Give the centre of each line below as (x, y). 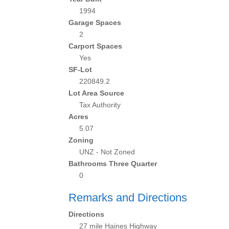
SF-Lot (81, 70)
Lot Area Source (97, 93)
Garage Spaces (95, 22)
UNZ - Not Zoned (107, 152)
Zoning (81, 140)
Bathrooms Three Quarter (113, 164)
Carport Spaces (96, 46)
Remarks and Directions (128, 198)
